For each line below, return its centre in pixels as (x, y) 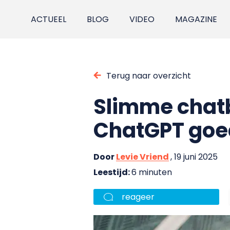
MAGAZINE (196, 19)
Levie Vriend (142, 157)
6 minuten (152, 172)
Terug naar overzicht (149, 75)
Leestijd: (112, 172)
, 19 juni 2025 (194, 157)
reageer (138, 197)
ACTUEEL (49, 19)
